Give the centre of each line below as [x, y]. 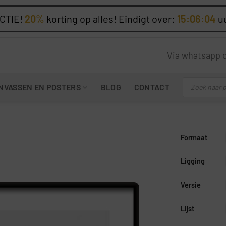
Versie [191, 185]
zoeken [192, 86]
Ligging [193, 161]
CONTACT [152, 87]
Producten [197, 79]
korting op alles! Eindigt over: [112, 19]
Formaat [194, 137]
